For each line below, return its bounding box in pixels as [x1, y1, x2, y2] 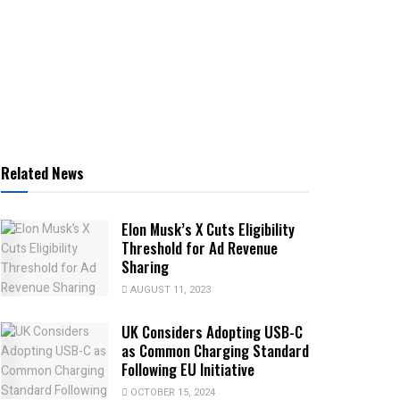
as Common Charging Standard [121, 339, 309, 362]
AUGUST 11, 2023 [128, 282, 211, 298]
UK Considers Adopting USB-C [121, 321, 303, 344]
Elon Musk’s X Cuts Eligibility [121, 218, 295, 241]
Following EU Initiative [121, 358, 254, 381]
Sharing [121, 255, 169, 279]
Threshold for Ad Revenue [121, 237, 278, 260]
